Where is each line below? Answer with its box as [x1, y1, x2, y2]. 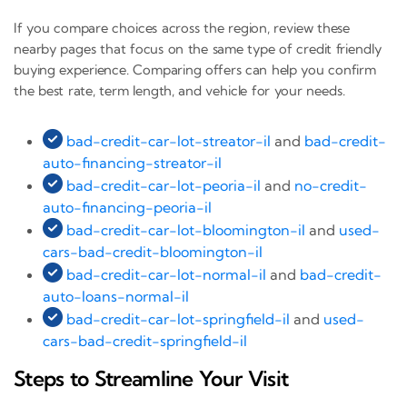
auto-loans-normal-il [43, 286, 189, 305]
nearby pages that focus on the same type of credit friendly [14, 39, 382, 57]
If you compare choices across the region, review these [14, 18, 351, 36]
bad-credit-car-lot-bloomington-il [66, 220, 305, 239]
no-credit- [294, 175, 367, 194]
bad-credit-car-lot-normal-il [66, 264, 266, 283]
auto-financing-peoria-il [43, 197, 212, 216]
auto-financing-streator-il [43, 153, 222, 172]
